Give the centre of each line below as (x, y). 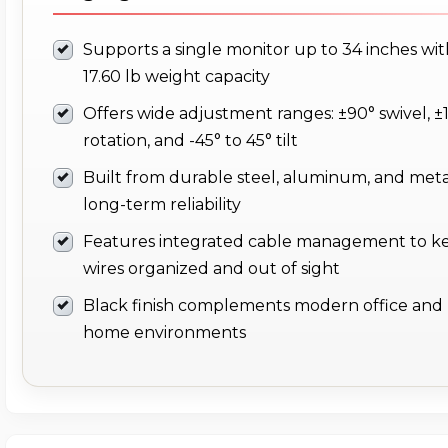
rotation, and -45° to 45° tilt (190, 141)
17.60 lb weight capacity (176, 77)
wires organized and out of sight (211, 269)
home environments (164, 333)
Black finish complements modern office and (263, 306)
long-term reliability (162, 205)
